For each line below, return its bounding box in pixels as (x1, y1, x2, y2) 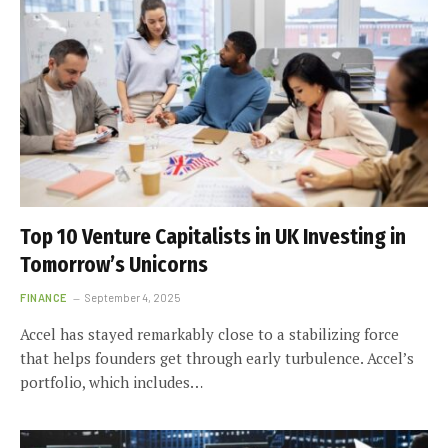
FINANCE (20, 291, 67, 304)
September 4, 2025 (84, 291, 180, 304)
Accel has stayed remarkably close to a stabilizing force (20, 324, 399, 344)
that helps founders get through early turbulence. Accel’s (20, 348, 414, 368)
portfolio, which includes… (20, 372, 203, 392)
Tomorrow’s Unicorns (20, 252, 208, 278)
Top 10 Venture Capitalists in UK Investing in (20, 224, 406, 250)
